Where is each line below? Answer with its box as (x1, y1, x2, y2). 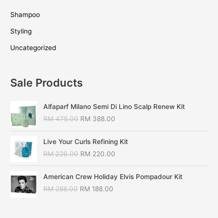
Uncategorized (10, 44, 56, 52)
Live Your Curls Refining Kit (43, 138, 128, 146)
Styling (10, 27, 32, 35)
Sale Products (10, 75, 83, 89)
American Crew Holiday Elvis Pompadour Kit (43, 173, 183, 181)
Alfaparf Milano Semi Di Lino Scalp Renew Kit (43, 103, 185, 111)
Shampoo (10, 10, 40, 18)
